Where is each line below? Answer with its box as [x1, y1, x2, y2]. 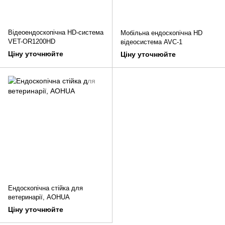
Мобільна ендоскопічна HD [121, 29, 202, 37]
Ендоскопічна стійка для [8, 184, 83, 192]
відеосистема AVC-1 [121, 38, 182, 46]
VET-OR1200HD [8, 38, 55, 46]
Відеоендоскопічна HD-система [8, 29, 103, 37]
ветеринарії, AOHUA [8, 193, 70, 201]
